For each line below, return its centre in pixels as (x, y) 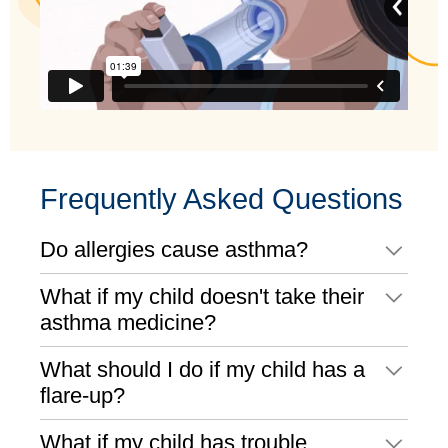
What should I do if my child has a (202, 370)
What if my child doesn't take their (202, 297)
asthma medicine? (128, 323)
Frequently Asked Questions (221, 199)
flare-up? (82, 396)
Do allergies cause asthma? (174, 250)
